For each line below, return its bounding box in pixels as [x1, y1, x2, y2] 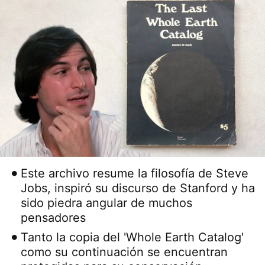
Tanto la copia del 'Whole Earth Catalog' [21, 230, 244, 245]
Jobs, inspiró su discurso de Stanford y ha [21, 181, 256, 196]
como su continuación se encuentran [21, 245, 228, 260]
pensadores [21, 211, 86, 225]
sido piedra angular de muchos [21, 196, 193, 211]
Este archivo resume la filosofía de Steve [21, 166, 249, 181]
